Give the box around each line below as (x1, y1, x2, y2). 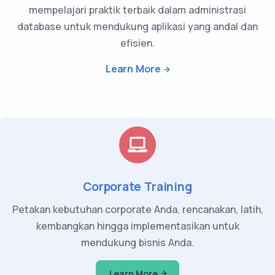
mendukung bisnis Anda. (81, 235, 194, 249)
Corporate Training (83, 178, 192, 195)
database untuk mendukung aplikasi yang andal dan (17, 19, 258, 33)
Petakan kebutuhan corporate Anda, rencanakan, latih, (12, 202, 263, 216)
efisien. (120, 36, 155, 50)
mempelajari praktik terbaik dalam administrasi (29, 2, 246, 17)
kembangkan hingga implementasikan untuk (36, 219, 239, 233)
